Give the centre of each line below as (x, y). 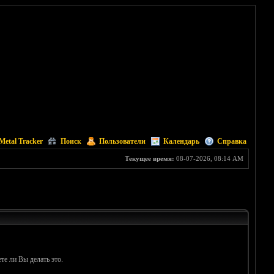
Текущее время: (149, 158)
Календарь (181, 141)
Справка (231, 141)
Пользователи (122, 141)
